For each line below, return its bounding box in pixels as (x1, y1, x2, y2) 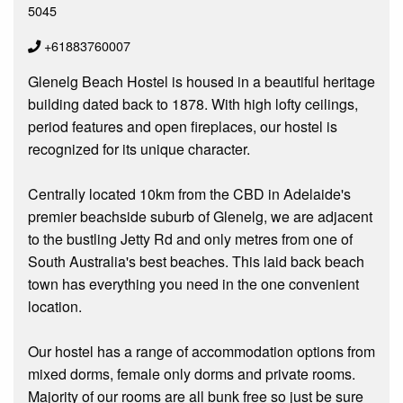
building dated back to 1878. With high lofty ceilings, (28, 93, 358, 114)
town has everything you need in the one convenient (28, 273, 359, 294)
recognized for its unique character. (28, 138, 250, 159)
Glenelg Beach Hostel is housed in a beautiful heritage (28, 70, 375, 92)
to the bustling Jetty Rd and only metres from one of (28, 228, 353, 249)
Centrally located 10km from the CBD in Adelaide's (28, 183, 351, 204)
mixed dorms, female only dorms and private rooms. (28, 363, 355, 384)
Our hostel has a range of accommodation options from (28, 340, 375, 362)
